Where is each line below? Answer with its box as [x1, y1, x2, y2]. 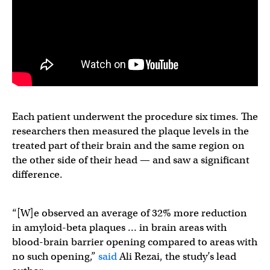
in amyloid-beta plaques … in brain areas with [12, 221, 227, 234]
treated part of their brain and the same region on [12, 139, 245, 152]
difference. [12, 168, 63, 181]
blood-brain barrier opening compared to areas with [12, 236, 257, 248]
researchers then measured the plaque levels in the [12, 125, 249, 137]
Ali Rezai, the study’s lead [117, 250, 236, 263]
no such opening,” [12, 250, 98, 263]
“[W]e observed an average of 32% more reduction [12, 207, 247, 219]
